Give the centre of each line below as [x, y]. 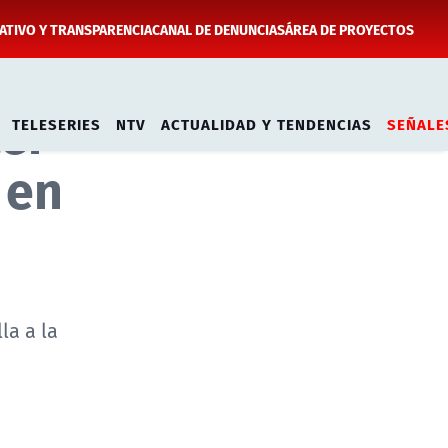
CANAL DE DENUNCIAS [219, 29]
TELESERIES [56, 123]
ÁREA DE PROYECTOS [350, 29]
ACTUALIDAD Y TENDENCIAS [266, 123]
